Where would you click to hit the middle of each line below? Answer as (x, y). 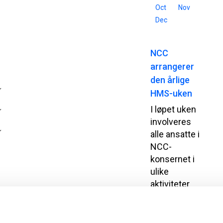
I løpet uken (173, 109)
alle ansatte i (175, 134)
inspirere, (169, 209)
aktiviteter (170, 184)
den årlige (170, 80)
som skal (168, 196)
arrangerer (172, 66)
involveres (171, 122)
